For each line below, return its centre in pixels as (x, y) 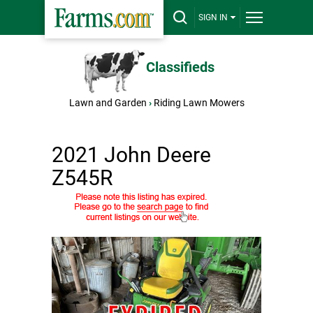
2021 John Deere (131, 155)
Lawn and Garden (108, 103)
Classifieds (180, 67)
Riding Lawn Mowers (199, 103)
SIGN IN (213, 17)
